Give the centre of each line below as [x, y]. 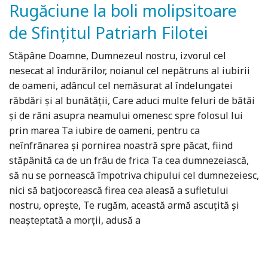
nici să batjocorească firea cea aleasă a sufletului [119, 191]
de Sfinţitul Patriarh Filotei [109, 33]
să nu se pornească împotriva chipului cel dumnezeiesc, [134, 176]
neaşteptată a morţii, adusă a [75, 220]
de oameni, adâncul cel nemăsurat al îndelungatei [121, 86]
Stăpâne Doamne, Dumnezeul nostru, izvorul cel [118, 56]
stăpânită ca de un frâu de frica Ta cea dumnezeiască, [129, 161]
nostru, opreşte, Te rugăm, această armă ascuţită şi [124, 205]
